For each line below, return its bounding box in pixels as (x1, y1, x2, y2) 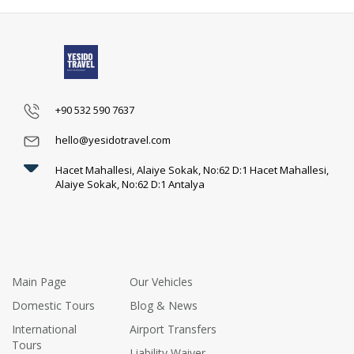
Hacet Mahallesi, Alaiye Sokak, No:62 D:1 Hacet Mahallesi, (55, 162, 329, 177)
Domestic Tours (12, 297, 95, 313)
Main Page (12, 273, 66, 289)
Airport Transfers (130, 321, 217, 337)
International (12, 321, 77, 337)
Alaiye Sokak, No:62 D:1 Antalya (55, 176, 205, 191)
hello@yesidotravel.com (55, 132, 171, 147)
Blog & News (130, 297, 198, 313)
